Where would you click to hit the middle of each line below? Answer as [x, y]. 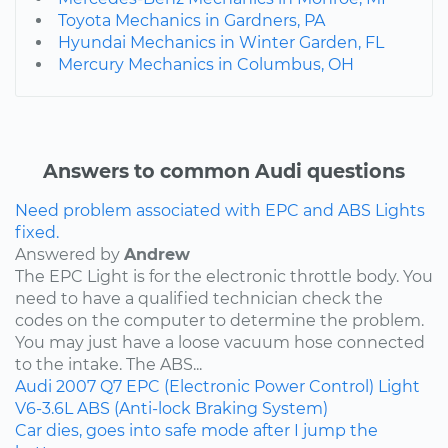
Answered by [69, 254]
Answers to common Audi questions [224, 170]
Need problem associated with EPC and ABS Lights [220, 210]
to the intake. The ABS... [108, 364]
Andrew [157, 254]
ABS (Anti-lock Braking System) [202, 408]
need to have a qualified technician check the [199, 298]
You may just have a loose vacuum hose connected [220, 342]
